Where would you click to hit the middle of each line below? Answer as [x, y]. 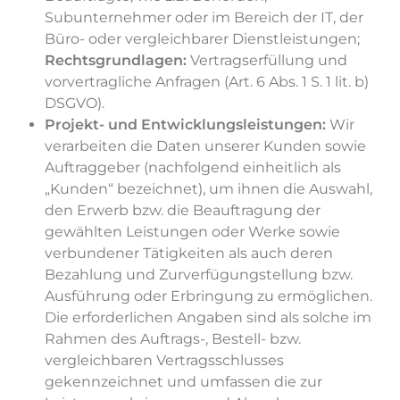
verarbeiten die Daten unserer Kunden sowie [205, 146]
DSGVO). [75, 104]
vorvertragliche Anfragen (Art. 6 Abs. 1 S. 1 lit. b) [207, 82]
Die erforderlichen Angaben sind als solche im [208, 318]
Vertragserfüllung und [267, 61]
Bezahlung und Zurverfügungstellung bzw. [199, 275]
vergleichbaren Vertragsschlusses [164, 361]
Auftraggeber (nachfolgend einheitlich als [193, 168]
